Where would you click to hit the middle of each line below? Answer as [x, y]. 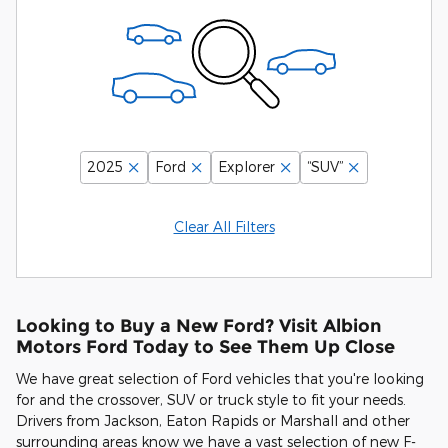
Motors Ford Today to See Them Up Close [205, 347]
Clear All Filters [224, 227]
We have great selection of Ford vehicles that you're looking [220, 378]
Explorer [246, 167]
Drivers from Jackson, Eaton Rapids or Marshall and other [213, 420]
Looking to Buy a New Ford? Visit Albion [199, 326]
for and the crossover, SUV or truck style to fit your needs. [211, 399]
